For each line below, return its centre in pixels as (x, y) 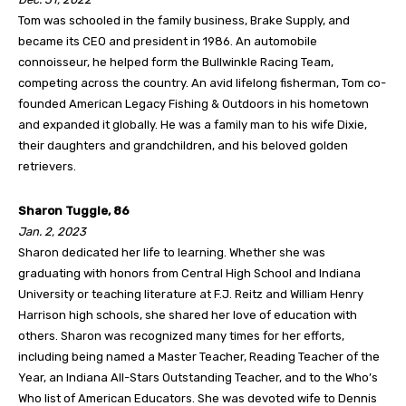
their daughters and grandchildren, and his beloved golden (183, 145)
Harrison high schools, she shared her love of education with (188, 314)
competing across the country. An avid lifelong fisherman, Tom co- (202, 82)
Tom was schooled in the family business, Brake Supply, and (184, 20)
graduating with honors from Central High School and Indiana (189, 273)
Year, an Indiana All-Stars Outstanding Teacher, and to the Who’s (198, 377)
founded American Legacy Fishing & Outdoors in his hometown (193, 103)
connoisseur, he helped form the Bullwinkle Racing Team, (176, 62)
